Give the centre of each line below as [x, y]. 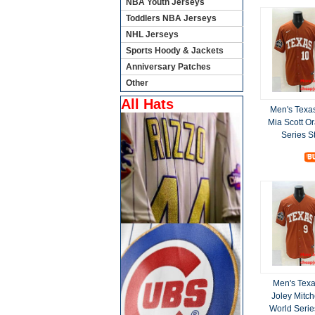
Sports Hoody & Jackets [174, 51]
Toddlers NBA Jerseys [171, 18]
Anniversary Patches [168, 67]
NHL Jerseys [152, 34]
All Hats [147, 104]
